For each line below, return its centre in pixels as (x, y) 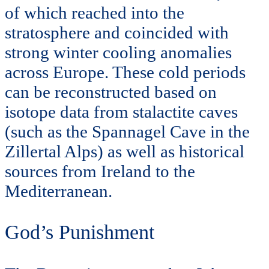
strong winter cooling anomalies (118, 52)
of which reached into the (95, 12)
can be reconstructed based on (111, 92)
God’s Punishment (80, 232)
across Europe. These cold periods (125, 72)
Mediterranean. (59, 191)
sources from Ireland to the (100, 171)
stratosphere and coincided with (117, 32)
